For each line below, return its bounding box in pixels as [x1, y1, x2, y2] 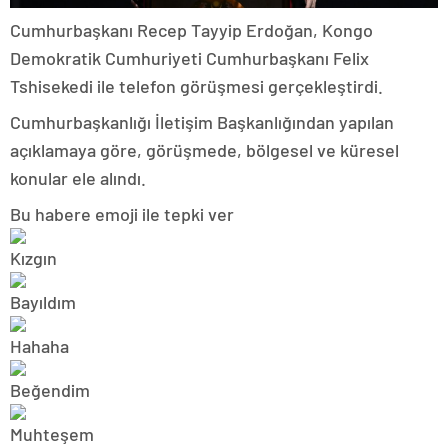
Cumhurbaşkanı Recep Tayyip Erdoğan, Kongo [10, 19, 373, 41]
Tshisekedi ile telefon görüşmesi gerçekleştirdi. [10, 75, 383, 97]
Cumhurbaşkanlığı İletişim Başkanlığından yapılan [10, 111, 394, 133]
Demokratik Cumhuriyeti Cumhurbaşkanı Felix [10, 47, 369, 69]
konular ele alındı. [10, 167, 146, 189]
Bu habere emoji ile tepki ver [10, 203, 234, 225]
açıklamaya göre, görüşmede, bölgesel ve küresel [10, 139, 399, 161]
